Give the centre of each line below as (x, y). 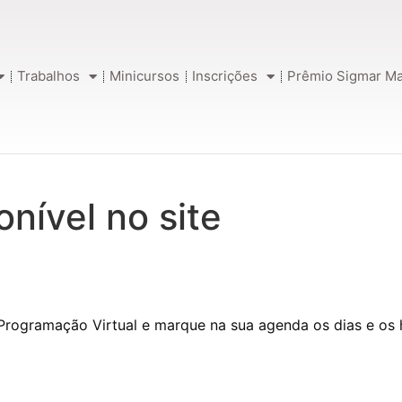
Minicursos (145, 76)
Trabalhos (49, 76)
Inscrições (225, 76)
